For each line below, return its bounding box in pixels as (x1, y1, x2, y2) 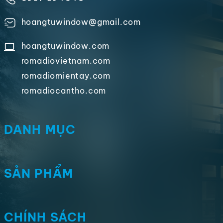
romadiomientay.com (21, 70, 111, 81)
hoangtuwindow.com (21, 40, 110, 51)
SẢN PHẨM (3, 165, 74, 181)
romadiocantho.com (21, 85, 107, 96)
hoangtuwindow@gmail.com (21, 16, 141, 27)
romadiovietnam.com (21, 55, 111, 66)
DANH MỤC (3, 121, 76, 137)
